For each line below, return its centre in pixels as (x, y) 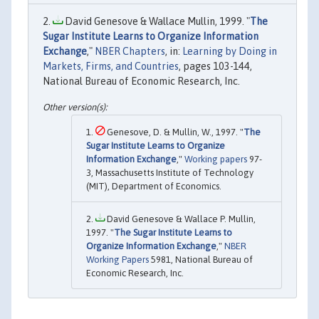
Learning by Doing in (230, 52)
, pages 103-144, (215, 67)
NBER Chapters (130, 52)
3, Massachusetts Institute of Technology (170, 172)
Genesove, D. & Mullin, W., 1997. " (174, 132)
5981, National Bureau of (201, 259)
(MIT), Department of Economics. (154, 186)
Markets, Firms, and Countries (111, 67)
